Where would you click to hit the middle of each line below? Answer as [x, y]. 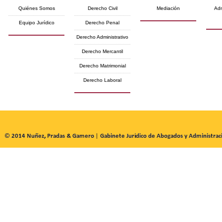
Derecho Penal [102, 23]
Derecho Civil [102, 8]
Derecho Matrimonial [102, 66]
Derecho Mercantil [102, 51]
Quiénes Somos [36, 8]
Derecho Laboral [102, 80]
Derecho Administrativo [102, 37]
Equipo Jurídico [36, 23]
